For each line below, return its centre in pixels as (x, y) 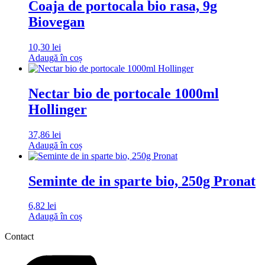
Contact (19, 237)
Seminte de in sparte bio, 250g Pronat (142, 181)
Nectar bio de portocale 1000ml (124, 93)
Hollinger (58, 109)
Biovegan (56, 22)
